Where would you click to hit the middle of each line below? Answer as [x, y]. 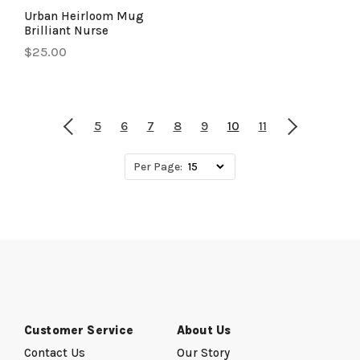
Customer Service [79, 330]
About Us [204, 330]
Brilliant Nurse [66, 31]
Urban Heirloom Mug [84, 16]
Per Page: [158, 167]
